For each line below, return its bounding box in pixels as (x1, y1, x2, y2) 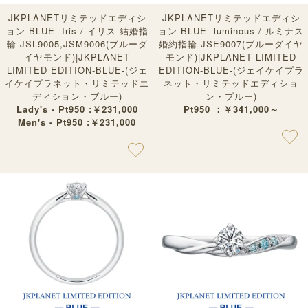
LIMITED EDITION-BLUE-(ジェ (6, 63, 148, 76)
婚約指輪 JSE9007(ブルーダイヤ (159, 36, 303, 50)
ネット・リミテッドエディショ (164, 76, 298, 89)
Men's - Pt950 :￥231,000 (18, 115, 136, 129)
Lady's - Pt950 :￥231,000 (16, 102, 138, 115)
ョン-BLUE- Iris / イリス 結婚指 (5, 23, 148, 37)
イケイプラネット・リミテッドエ (5, 76, 149, 89)
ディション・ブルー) (32, 89, 122, 102)
